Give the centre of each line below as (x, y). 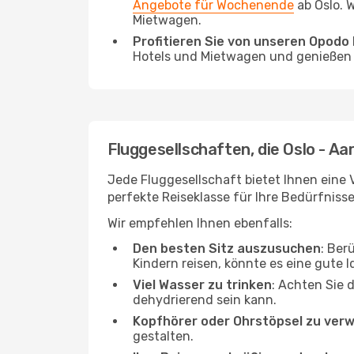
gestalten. (163, 336)
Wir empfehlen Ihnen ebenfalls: (200, 223)
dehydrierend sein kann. (205, 300)
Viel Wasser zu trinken (202, 285)
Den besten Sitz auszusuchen (227, 249)
